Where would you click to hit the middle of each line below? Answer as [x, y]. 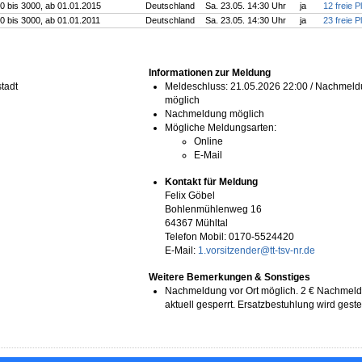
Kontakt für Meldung [212, 182]
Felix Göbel [190, 196]
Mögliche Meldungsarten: [221, 128]
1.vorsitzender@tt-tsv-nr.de [257, 251]
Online [209, 142]
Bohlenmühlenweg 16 [214, 210]
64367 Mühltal [197, 223]
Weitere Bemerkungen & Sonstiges [230, 278]
